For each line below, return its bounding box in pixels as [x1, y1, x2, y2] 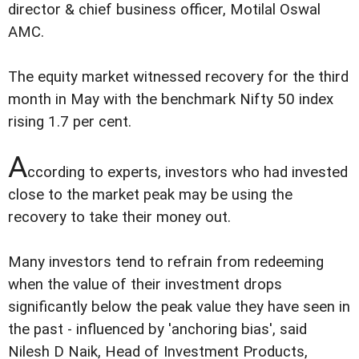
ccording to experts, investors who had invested [27, 163, 348, 181]
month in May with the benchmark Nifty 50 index [8, 90, 333, 108]
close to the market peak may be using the [8, 185, 292, 204]
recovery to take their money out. [8, 208, 231, 226]
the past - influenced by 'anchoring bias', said [8, 321, 307, 339]
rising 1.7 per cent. [8, 112, 131, 131]
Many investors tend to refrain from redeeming [8, 253, 324, 272]
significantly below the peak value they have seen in [8, 298, 350, 317]
